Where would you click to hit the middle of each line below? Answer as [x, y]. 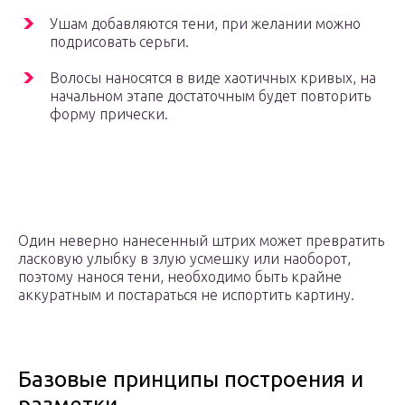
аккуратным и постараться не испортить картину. [186, 294]
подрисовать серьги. [119, 41]
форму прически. [109, 113]
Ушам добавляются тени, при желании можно [205, 23]
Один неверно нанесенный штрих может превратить [201, 240]
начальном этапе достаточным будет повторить [210, 95]
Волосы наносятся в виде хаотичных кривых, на [213, 77]
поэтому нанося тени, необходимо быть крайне [180, 276]
